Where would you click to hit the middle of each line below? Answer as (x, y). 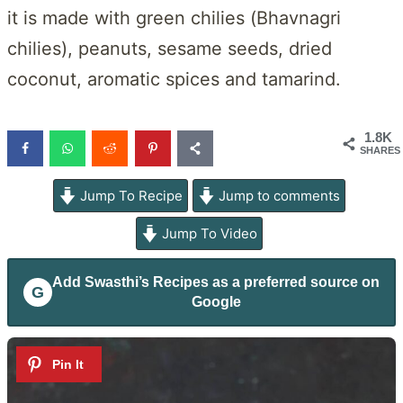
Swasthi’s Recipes (147, 282)
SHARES (380, 150)
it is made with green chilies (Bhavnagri (174, 18)
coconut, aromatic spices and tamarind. (174, 79)
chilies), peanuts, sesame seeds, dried (170, 48)
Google (216, 301)
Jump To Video (208, 233)
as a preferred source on (294, 282)
